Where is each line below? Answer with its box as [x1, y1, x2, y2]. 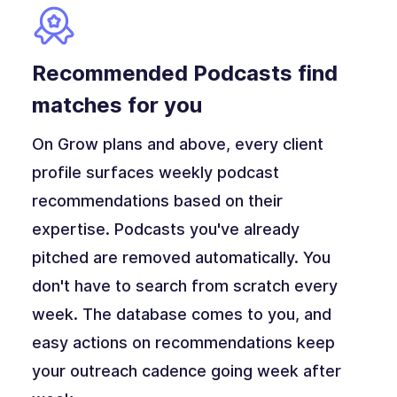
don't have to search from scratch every [31, 276, 338, 296]
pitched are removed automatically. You [31, 248, 331, 268]
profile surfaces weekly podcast [31, 163, 279, 183]
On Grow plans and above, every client [31, 135, 323, 154]
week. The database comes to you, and [31, 305, 331, 324]
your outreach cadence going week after [31, 362, 341, 381]
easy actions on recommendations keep [31, 333, 335, 353]
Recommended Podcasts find [31, 60, 338, 87]
